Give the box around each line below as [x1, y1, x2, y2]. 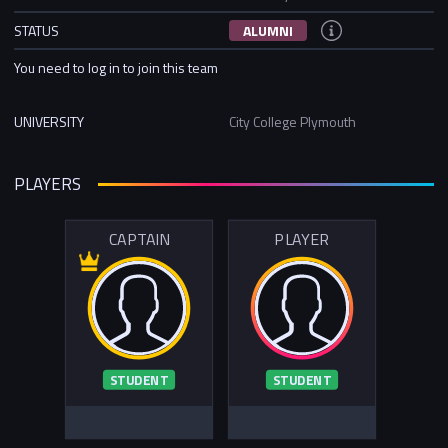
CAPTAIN [108, 227, 170, 252]
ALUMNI [243, 19, 293, 41]
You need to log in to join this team [14, 56, 218, 78]
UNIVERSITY [14, 110, 84, 132]
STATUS [14, 19, 59, 41]
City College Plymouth [229, 110, 356, 132]
